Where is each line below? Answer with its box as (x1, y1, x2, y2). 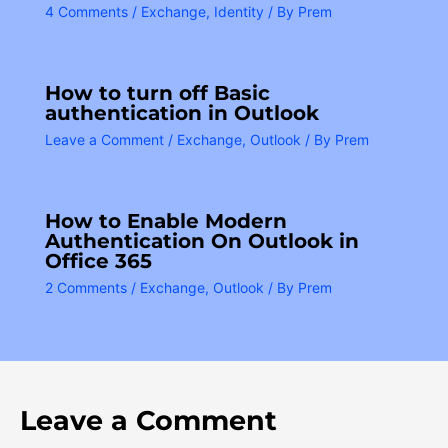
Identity (214, 2, 264, 20)
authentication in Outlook (45, 100, 319, 125)
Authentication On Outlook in (45, 228, 359, 253)
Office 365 (45, 248, 152, 273)
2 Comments (45, 278, 127, 296)
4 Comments (45, 2, 128, 20)
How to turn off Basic (45, 80, 270, 105)
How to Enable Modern (45, 208, 287, 233)
